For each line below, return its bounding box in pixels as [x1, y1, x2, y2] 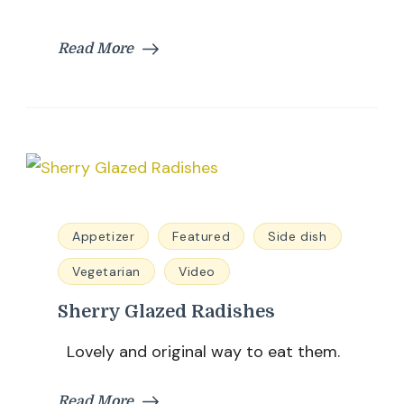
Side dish [268, 228, 327, 244]
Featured [172, 228, 231, 244]
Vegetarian [72, 263, 141, 280]
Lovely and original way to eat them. [58, 341, 340, 363]
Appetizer [72, 228, 135, 244]
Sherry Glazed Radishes [58, 301, 275, 322]
